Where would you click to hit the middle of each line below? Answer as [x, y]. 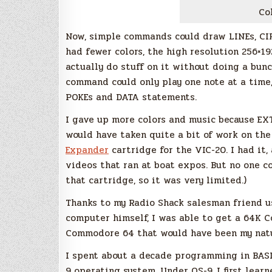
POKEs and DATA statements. [131, 97]
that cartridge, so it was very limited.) [156, 180]
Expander [87, 150]
